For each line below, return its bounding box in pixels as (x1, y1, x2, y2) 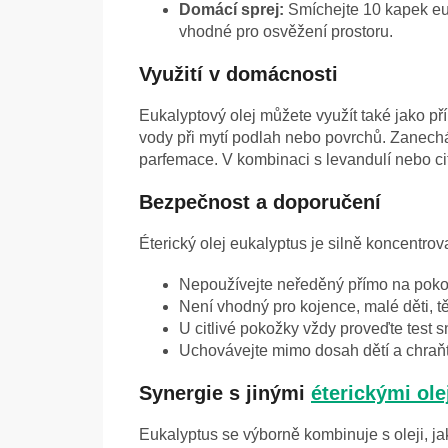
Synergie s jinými (139, 382, 311, 405)
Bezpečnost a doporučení (139, 191, 381, 214)
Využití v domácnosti (139, 63, 338, 86)
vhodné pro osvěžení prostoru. (179, 23, 393, 41)
